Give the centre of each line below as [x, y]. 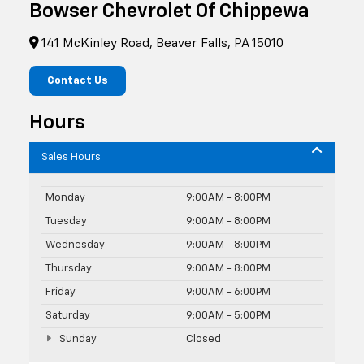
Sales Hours [71, 157]
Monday [65, 197]
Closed [204, 339]
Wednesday [75, 245]
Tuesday [66, 221]
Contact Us [78, 80]
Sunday [76, 339]
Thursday [69, 268]
